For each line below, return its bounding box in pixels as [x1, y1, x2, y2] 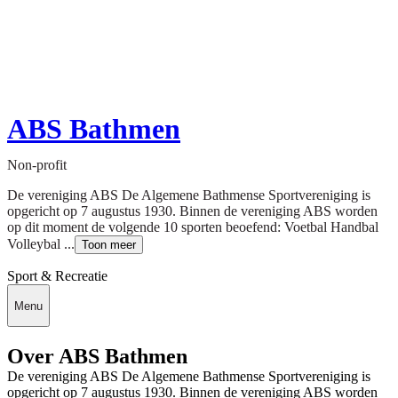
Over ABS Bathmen [7, 345, 187, 368]
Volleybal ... [7, 236, 75, 252]
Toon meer [82, 238, 136, 252]
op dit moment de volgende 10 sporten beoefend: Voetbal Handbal [7, 219, 378, 235]
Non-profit [7, 157, 67, 173]
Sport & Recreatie [7, 268, 107, 284]
